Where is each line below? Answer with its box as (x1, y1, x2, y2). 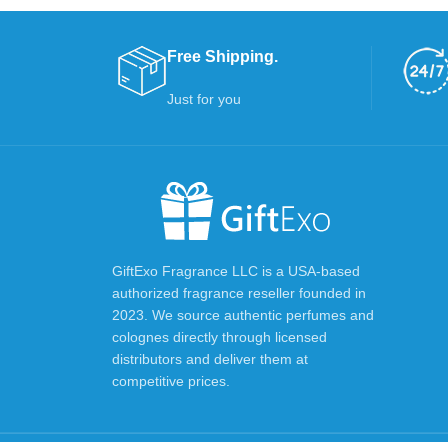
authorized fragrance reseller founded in (112, 285, 366, 301)
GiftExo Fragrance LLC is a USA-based (112, 263, 360, 279)
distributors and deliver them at (112, 351, 308, 367)
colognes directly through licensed (112, 329, 327, 345)
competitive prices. (112, 373, 230, 389)
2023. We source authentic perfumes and (112, 307, 374, 323)
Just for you (167, 91, 241, 107)
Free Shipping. (167, 48, 278, 65)
